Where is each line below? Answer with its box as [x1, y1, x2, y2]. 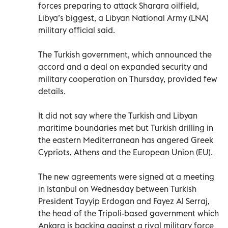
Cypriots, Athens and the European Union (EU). [38, 147, 213, 157]
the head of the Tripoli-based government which [38, 208, 219, 218]
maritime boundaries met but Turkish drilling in [38, 122, 213, 133]
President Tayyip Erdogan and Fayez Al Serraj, [38, 195, 210, 206]
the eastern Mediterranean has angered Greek [38, 134, 213, 145]
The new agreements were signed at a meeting [38, 171, 214, 182]
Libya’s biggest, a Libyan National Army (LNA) [38, 12, 209, 23]
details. [38, 85, 66, 96]
